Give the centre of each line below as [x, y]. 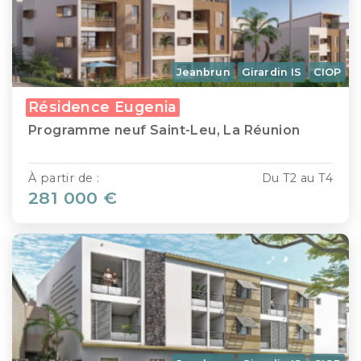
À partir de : [64, 178]
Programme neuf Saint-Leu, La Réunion [164, 131]
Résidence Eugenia [103, 107]
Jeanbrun [203, 73]
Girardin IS [272, 73]
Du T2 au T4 [297, 178]
